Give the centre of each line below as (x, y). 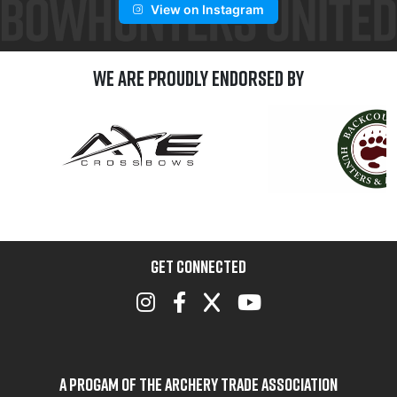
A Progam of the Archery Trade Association (198, 384)
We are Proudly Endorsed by (198, 78)
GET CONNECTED (198, 266)
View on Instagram (207, 10)
